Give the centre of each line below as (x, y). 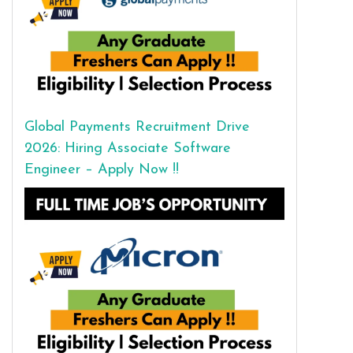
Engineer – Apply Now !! (102, 169)
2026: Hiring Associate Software (128, 148)
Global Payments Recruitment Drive (137, 127)
